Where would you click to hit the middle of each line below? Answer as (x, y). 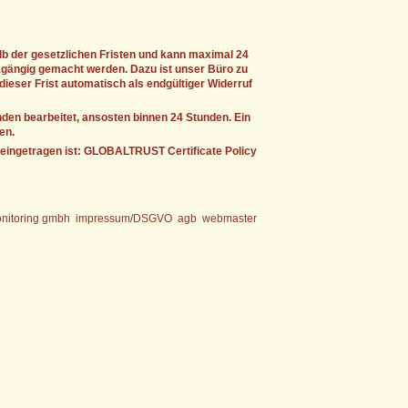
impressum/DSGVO (124, 219)
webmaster (229, 219)
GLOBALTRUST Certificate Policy (170, 151)
